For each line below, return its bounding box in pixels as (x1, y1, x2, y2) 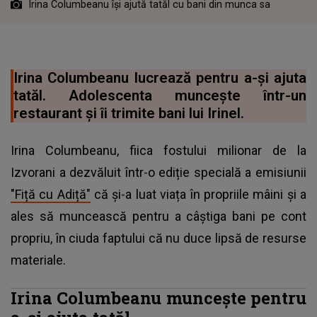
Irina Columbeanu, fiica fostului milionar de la (11, 142, 306, 158)
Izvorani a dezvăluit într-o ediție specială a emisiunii (11, 164, 306, 180)
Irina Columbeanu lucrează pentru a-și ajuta (13, 69, 306, 86)
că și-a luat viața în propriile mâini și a (90, 186, 307, 202)
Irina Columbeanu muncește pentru (11, 286, 306, 309)
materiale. (11, 252, 66, 267)
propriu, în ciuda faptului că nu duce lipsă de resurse (11, 230, 306, 246)
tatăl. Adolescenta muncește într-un (13, 86, 306, 104)
